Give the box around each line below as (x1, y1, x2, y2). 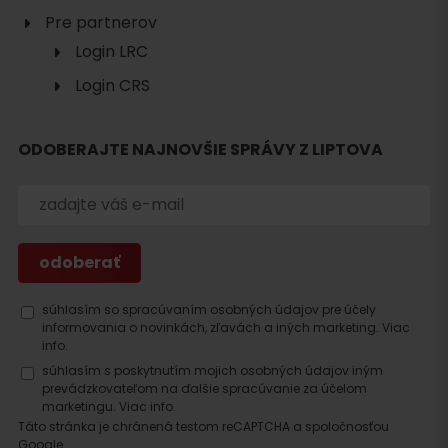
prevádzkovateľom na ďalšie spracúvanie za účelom (42, 380, 367, 398)
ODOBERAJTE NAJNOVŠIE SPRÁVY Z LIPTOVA (18, 138, 383, 162)
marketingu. (42, 398, 119, 416)
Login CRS (75, 74, 150, 98)
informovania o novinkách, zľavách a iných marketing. (42, 319, 382, 337)
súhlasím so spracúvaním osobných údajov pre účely (42, 301, 376, 319)
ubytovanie (21, 102, 120, 126)
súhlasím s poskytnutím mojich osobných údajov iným (42, 362, 383, 380)
